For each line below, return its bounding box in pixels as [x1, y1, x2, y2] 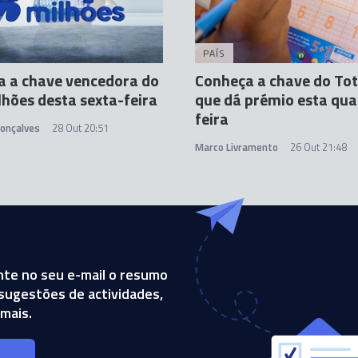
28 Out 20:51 [52, 120, 109, 136]
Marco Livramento [195, 139, 278, 155]
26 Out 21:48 [290, 139, 347, 155]
